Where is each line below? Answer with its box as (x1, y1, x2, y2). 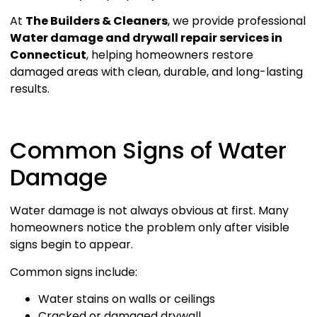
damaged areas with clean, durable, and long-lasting (10, 64, 303, 81)
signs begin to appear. (10, 236, 133, 253)
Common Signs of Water (10, 134, 287, 167)
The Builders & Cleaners (25, 13, 168, 30)
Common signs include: (10, 263, 137, 280)
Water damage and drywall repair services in (10, 30, 282, 47)
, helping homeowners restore (86, 47, 253, 64)
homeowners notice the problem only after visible (10, 219, 289, 236)
